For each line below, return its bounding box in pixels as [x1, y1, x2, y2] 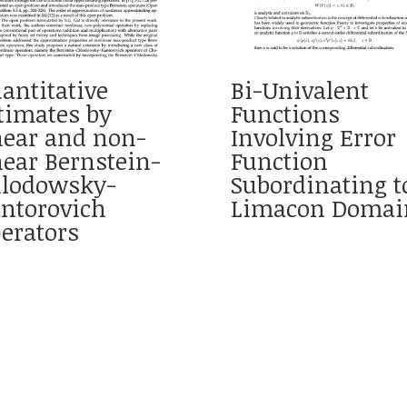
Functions [230, 96, 340, 130]
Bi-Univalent [230, 73, 369, 106]
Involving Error [230, 120, 396, 154]
